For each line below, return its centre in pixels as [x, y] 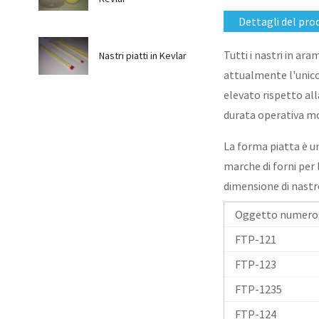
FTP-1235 [258, 289]
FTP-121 [255, 239]
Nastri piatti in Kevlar [142, 56]
